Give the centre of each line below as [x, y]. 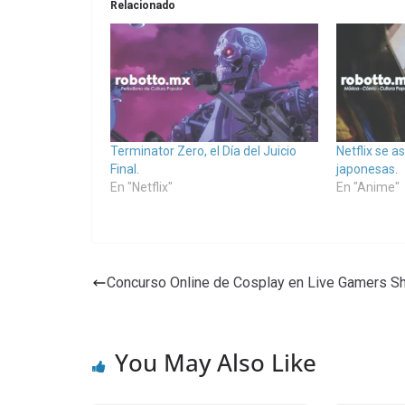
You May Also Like [216, 363]
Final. [125, 170]
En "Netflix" [141, 188]
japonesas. [367, 170]
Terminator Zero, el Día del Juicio [203, 151]
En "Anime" [367, 188]
